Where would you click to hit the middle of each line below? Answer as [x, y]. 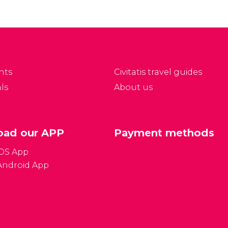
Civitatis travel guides [158, 72]
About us [133, 87]
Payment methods [164, 133]
